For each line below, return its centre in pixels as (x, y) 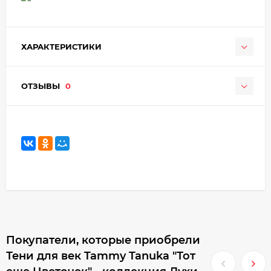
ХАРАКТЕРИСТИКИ (61, 46)
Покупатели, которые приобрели (103, 240)
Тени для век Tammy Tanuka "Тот (101, 256)
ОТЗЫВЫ (42, 86)
